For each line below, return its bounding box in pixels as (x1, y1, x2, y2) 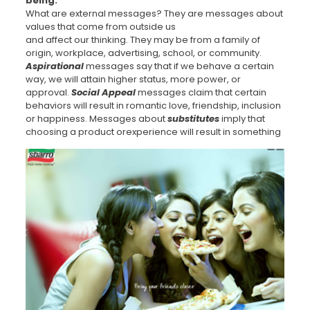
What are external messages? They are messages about (25, 7, 283, 20)
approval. (25, 86, 71, 99)
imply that (221, 112, 265, 125)
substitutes (167, 112, 219, 125)
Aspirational (25, 60, 86, 73)
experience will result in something (125, 125, 281, 138)
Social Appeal (71, 86, 136, 99)
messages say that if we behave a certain (85, 60, 274, 73)
